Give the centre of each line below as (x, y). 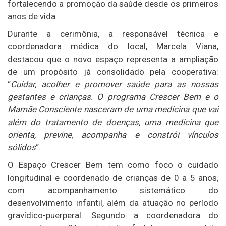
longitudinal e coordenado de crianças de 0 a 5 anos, (113, 178)
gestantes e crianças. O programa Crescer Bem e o (113, 97)
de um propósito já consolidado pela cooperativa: (113, 72)
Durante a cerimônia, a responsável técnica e (113, 34)
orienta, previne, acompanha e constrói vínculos (113, 135)
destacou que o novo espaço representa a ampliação (113, 59)
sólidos (22, 148)
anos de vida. (33, 16)
